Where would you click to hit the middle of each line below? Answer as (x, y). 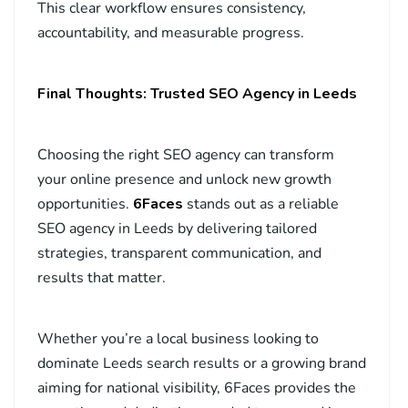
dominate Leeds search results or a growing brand (202, 364)
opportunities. (85, 204)
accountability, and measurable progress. (171, 33)
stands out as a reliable (261, 204)
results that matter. (102, 278)
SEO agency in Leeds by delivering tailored (177, 229)
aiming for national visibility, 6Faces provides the (197, 388)
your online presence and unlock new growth (184, 180)
